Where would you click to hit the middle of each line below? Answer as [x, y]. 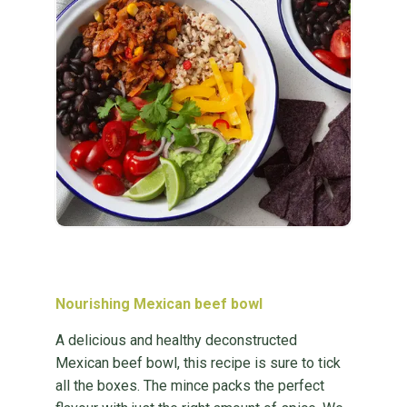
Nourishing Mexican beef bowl [159, 304]
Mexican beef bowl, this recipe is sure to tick [198, 363]
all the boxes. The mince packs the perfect [189, 386]
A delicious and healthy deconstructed [176, 340]
